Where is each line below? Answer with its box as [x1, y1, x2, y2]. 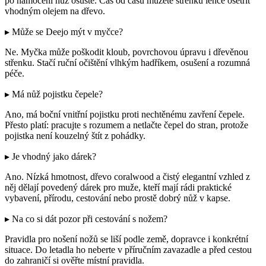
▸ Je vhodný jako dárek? [5, 151, 96, 162]
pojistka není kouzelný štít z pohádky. [5, 131, 145, 141]
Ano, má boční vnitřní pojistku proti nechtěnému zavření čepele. [5, 109, 245, 120]
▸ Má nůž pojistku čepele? [5, 89, 103, 100]
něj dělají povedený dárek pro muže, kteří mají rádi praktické [5, 182, 232, 193]
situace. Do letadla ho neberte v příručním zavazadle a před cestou [5, 245, 252, 255]
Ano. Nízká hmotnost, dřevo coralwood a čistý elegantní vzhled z [5, 172, 250, 182]
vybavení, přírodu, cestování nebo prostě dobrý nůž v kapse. [5, 193, 230, 204]
